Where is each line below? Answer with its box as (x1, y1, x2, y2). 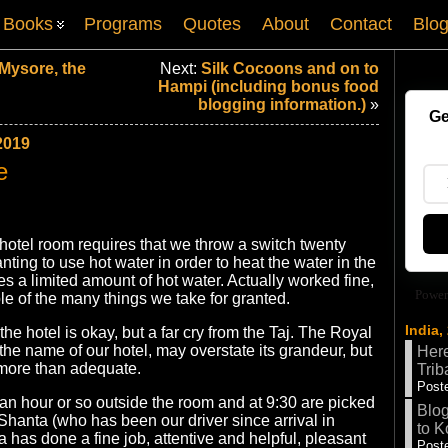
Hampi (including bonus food (158, 78, 379, 95)
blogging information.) (198, 96, 366, 113)
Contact (330, 14, 392, 34)
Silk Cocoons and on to (201, 60, 379, 77)
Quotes (183, 14, 241, 34)
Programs (84, 14, 162, 34)
